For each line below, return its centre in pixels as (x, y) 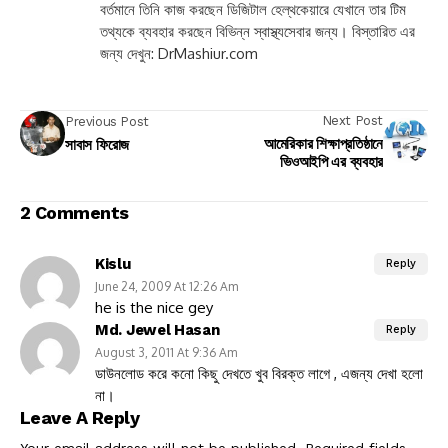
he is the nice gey (154, 307)
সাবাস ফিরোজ (97, 145)
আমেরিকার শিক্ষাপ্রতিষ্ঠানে (323, 143)
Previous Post (107, 122)
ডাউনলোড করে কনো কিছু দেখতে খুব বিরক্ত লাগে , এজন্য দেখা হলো (259, 373)
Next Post (352, 120)
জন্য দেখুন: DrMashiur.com (179, 53)
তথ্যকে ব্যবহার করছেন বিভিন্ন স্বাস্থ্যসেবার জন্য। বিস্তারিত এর (257, 31)
